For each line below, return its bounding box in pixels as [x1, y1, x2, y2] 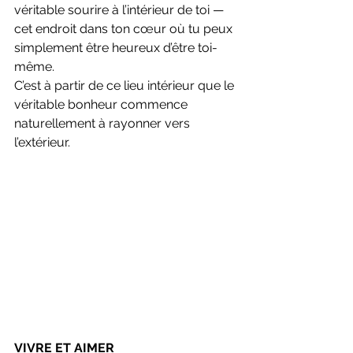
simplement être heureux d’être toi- [14, 39, 217, 55]
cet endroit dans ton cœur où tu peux [14, 20, 236, 36]
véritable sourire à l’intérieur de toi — [14, 2, 227, 17]
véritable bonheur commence [14, 96, 191, 112]
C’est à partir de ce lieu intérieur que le [14, 77, 237, 93]
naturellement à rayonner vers [14, 115, 193, 131]
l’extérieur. [14, 134, 70, 150]
